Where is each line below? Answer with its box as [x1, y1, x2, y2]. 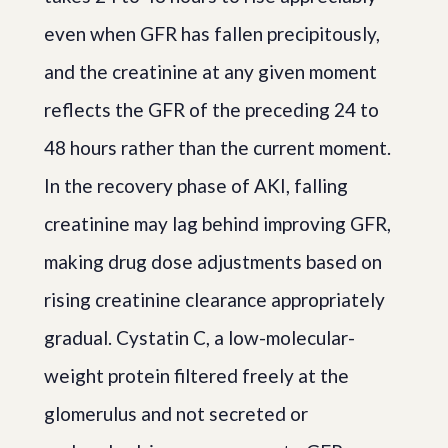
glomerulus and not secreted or [44, 401, 308, 425]
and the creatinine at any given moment [44, 59, 377, 83]
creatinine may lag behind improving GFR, [44, 211, 391, 235]
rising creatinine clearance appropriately [44, 287, 385, 311]
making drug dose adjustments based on [44, 249, 382, 273]
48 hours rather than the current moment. [44, 135, 391, 159]
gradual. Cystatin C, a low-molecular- [44, 325, 355, 349]
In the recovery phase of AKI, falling [44, 173, 348, 197]
